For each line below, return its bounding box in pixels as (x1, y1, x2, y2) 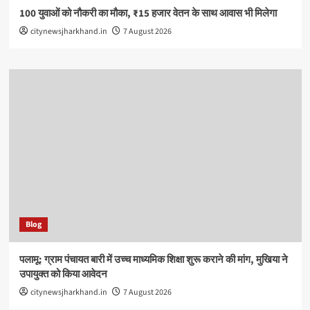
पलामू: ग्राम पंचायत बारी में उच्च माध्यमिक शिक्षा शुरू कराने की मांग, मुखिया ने (19, 253, 288, 268)
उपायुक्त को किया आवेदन (19, 267, 107, 282)
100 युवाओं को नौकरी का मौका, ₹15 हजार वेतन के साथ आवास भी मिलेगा (19, 6, 277, 21)
